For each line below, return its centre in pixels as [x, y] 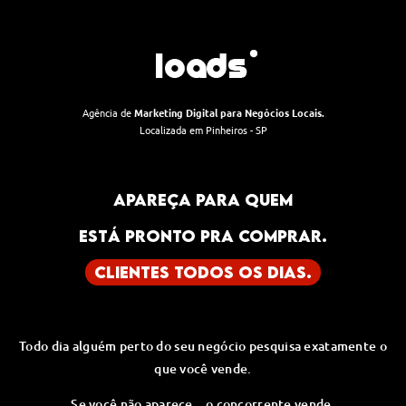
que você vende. [203, 368]
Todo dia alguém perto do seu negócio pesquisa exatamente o [203, 345]
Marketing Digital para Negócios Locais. [229, 112]
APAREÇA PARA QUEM [203, 199]
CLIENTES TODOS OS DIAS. [203, 272]
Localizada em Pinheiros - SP [203, 129]
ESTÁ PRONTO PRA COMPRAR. [203, 236]
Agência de [108, 112]
